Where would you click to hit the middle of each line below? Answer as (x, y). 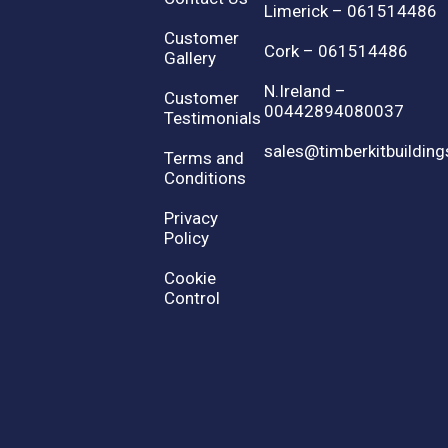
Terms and (203, 158)
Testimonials (212, 118)
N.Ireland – (305, 91)
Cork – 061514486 (336, 51)
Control (191, 298)
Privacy (190, 218)
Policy (186, 238)
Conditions (204, 178)
